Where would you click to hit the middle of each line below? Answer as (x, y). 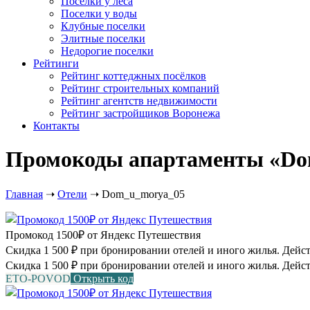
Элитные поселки (103, 38)
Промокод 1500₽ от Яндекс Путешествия (103, 235)
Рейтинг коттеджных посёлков (134, 75)
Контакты (56, 125)
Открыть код (103, 278)
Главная (24, 194)
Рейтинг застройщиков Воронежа (140, 113)
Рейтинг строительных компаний (140, 88)
